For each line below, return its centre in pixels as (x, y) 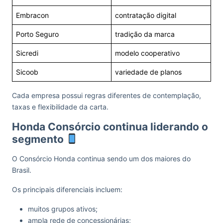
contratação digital (146, 15)
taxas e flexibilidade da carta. (60, 107)
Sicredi (27, 53)
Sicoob (27, 72)
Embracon (32, 15)
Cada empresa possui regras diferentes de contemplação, (107, 95)
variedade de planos (148, 72)
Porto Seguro (37, 34)
